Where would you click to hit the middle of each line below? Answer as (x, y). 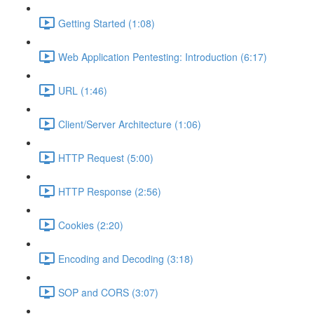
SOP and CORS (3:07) (108, 292)
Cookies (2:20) (91, 225)
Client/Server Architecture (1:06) (130, 124)
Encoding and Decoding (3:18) (126, 258)
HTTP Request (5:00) (106, 157)
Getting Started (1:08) (107, 23)
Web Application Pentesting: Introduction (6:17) (163, 56)
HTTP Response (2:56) (110, 191)
